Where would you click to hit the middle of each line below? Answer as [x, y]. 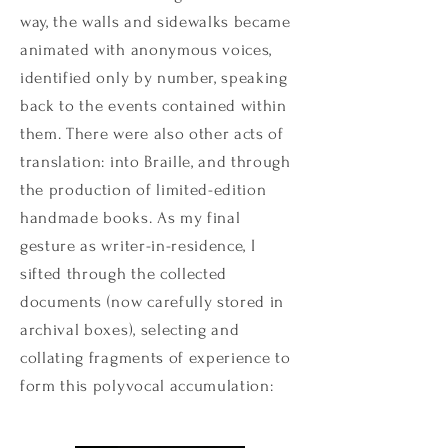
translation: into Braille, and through [155, 161]
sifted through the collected [124, 273]
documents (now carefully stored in [152, 301]
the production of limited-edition [143, 189]
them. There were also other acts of [152, 133]
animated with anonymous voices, [146, 49]
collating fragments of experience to [155, 357]
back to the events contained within [153, 105]
